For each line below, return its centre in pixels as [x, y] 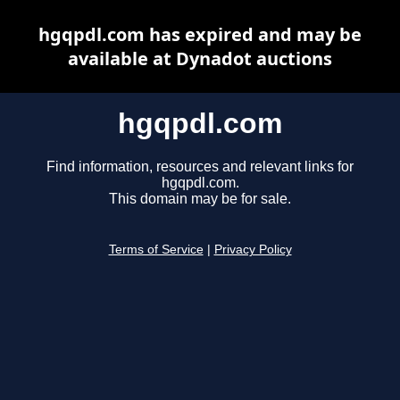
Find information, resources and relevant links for [200, 167]
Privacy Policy [253, 250]
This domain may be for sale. [200, 199]
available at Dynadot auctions [200, 58]
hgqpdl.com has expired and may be [200, 34]
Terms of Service [156, 250]
